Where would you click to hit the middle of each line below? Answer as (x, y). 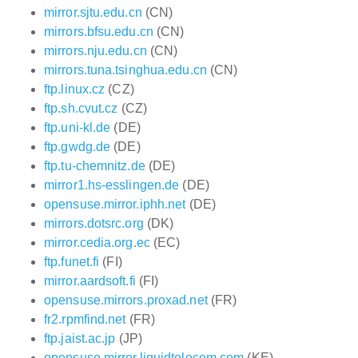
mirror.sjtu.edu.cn (93, 12)
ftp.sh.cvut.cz (81, 108)
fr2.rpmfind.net (85, 319)
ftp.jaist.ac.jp (80, 338)
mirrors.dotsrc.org (94, 223)
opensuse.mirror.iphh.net (115, 204)
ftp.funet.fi (72, 262)
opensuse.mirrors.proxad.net (126, 300)
